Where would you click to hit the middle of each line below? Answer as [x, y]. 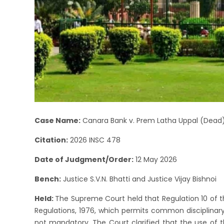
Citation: [51, 140]
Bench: [47, 179]
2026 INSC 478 [94, 140]
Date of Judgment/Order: [84, 159]
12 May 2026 [155, 159]
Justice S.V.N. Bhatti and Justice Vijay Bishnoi [138, 179]
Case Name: [57, 120]
